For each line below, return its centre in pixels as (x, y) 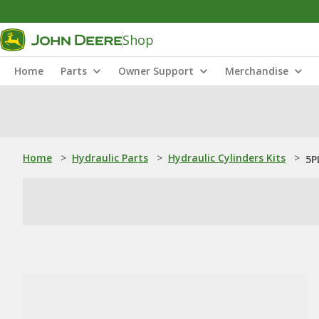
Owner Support (156, 71)
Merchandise (257, 71)
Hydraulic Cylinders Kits (227, 158)
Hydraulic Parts (110, 158)
